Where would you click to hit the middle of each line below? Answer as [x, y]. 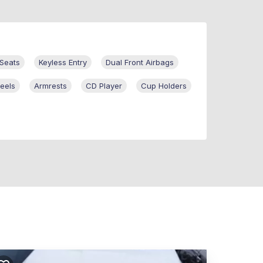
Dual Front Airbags [140, 63]
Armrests [50, 86]
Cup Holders [164, 86]
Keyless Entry [63, 63]
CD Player [104, 86]
